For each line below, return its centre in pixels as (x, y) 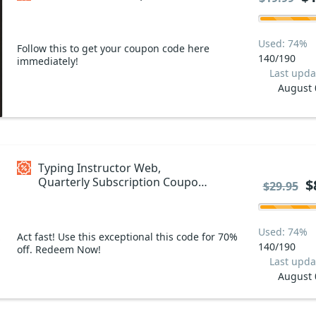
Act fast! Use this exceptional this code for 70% (127, 236)
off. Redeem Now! (59, 249)
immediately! (48, 61)
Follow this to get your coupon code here (113, 48)
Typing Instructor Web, (99, 168)
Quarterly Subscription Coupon (101, 182)
